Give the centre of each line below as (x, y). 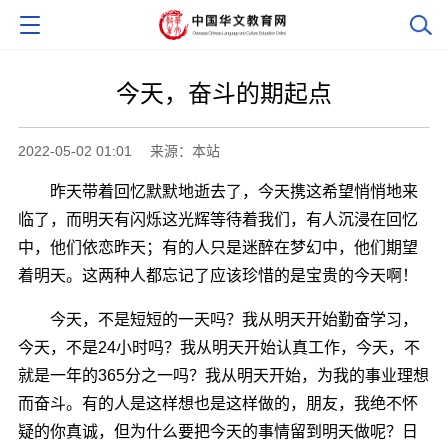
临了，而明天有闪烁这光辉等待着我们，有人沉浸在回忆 (217, 219)
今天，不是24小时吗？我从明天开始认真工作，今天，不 (218, 347)
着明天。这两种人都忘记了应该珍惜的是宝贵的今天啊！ (217, 275)
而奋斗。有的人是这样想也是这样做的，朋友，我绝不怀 (217, 403)
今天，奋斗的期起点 (224, 93)
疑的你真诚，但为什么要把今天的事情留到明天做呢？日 (217, 431)
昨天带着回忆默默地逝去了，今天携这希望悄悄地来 (217, 191)
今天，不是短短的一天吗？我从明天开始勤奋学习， (217, 319)
